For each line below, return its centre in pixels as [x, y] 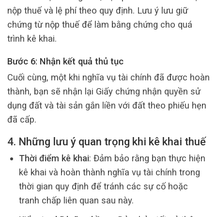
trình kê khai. [32, 38]
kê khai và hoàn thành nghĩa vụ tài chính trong [109, 172]
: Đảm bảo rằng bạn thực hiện [147, 158]
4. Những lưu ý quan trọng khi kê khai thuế [107, 142]
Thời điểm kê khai [54, 158]
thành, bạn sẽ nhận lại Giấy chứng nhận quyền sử [104, 91]
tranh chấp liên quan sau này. [76, 200]
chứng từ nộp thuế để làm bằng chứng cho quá [100, 24]
